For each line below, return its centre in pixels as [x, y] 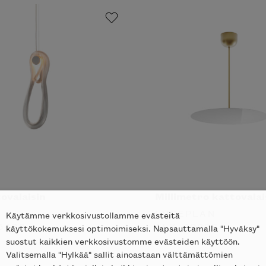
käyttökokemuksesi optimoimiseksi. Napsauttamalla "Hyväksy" [133, 227]
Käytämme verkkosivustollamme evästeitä [93, 214]
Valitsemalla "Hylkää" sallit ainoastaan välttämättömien [119, 254]
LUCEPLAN [185, 213]
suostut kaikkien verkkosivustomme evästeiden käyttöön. [123, 240]
